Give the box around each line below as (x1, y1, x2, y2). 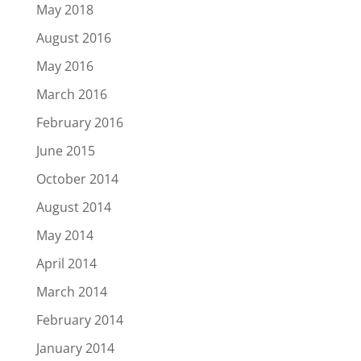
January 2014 (35, 339, 114, 358)
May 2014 (35, 226, 93, 245)
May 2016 (35, 57, 93, 76)
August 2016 (35, 29, 111, 48)
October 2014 (35, 170, 118, 189)
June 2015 (35, 142, 95, 160)
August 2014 (35, 198, 111, 217)
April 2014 (35, 255, 97, 273)
